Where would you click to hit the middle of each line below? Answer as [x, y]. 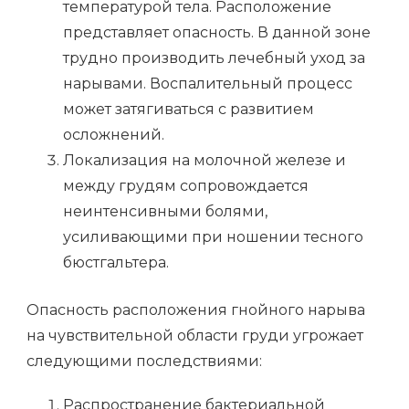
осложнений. [114, 135]
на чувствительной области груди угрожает [195, 336]
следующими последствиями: [144, 362]
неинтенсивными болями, [165, 212]
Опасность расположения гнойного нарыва [196, 310]
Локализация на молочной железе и [204, 161]
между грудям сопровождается [186, 186]
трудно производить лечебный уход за [214, 58]
